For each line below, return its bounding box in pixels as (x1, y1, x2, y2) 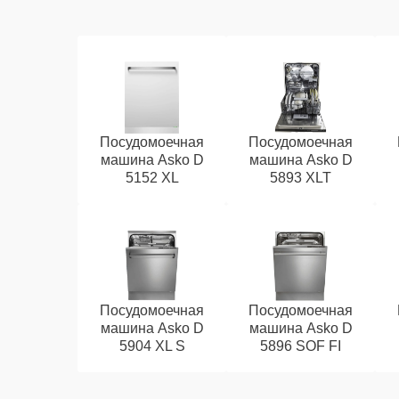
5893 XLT (270, 170, 332, 185)
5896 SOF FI (260, 338, 342, 354)
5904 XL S (118, 338, 185, 354)
